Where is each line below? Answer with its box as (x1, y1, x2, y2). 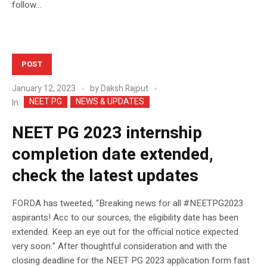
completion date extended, (12, 142, 213, 167)
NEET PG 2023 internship (12, 120, 202, 145)
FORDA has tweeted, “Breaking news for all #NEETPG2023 (12, 196, 243, 210)
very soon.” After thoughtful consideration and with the (12, 239, 227, 253)
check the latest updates (12, 163, 198, 188)
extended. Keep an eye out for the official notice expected (12, 225, 238, 238)
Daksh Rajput (101, 82, 148, 95)
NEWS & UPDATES (76, 95, 144, 108)
